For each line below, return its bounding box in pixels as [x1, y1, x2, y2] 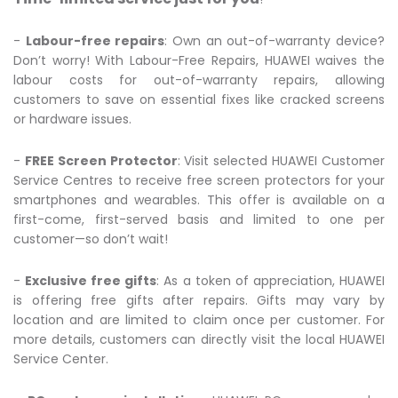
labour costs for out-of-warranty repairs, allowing [13, 70, 385, 89]
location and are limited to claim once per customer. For [13, 310, 385, 329]
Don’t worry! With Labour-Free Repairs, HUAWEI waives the [13, 51, 385, 69]
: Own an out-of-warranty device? [164, 31, 386, 50]
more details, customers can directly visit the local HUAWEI [13, 330, 385, 348]
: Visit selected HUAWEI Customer [177, 151, 386, 170]
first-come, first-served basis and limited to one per [13, 210, 385, 228]
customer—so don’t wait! [13, 229, 168, 248]
